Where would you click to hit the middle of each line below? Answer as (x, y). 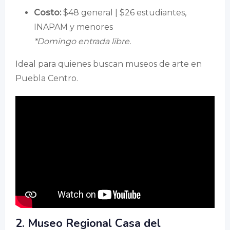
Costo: (47, 12)
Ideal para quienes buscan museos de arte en (109, 64)
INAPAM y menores (73, 27)
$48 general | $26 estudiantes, (124, 12)
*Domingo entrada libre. (82, 41)
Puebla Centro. (47, 78)
